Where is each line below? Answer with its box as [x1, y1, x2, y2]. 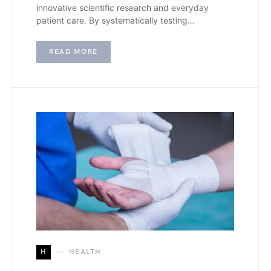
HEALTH [68, 247, 102, 256]
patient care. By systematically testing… [36, 15, 195, 25]
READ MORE [49, 47, 98, 56]
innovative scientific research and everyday [36, 2, 209, 13]
